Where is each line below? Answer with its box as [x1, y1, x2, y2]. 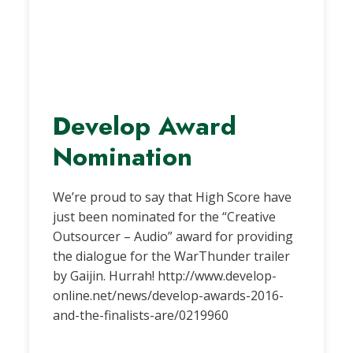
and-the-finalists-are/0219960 [53, 306, 229, 324]
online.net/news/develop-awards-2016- [53, 286, 284, 304]
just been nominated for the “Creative [53, 207, 277, 225]
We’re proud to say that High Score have [53, 188, 292, 206]
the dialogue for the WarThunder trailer [53, 247, 291, 265]
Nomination [53, 137, 193, 175]
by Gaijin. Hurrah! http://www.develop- [53, 266, 277, 284]
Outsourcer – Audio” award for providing [53, 227, 294, 245]
